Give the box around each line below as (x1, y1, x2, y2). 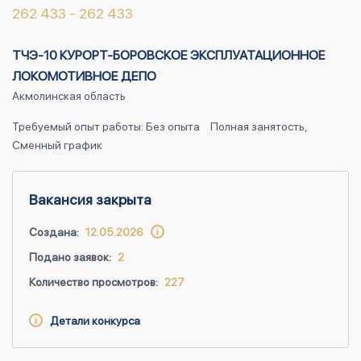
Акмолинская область (12, 89, 126, 102)
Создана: (29, 226, 79, 239)
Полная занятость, (210, 120, 307, 133)
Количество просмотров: (29, 276, 158, 288)
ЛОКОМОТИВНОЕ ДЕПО (12, 68, 156, 84)
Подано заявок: (29, 251, 111, 263)
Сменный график (12, 139, 102, 151)
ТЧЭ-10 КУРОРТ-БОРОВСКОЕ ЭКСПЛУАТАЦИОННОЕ (12, 48, 326, 63)
